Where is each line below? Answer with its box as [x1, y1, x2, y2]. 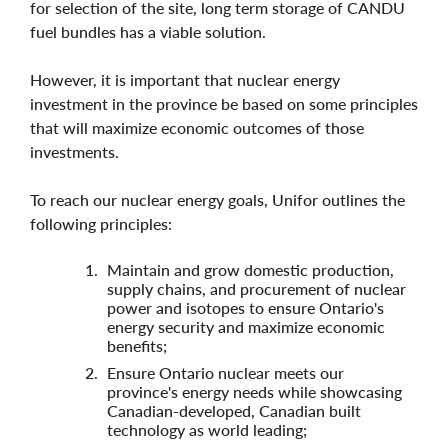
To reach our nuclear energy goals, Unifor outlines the [30, 189, 405, 209]
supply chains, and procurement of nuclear [107, 278, 406, 298]
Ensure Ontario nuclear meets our [107, 362, 344, 382]
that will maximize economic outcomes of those [30, 117, 364, 137]
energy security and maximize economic [107, 316, 385, 336]
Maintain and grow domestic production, [107, 259, 394, 279]
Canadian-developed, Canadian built [107, 400, 361, 420]
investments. [30, 141, 123, 161]
